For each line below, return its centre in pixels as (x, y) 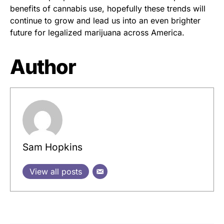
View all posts (56, 171)
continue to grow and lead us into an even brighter (105, 20)
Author (43, 66)
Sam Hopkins (52, 147)
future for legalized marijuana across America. (97, 32)
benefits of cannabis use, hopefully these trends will (108, 8)
